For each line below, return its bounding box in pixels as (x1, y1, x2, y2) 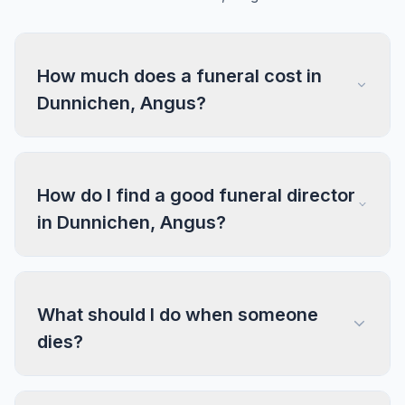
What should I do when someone (37, 304, 318, 325)
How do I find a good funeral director (37, 184, 355, 206)
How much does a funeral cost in (37, 65, 322, 87)
